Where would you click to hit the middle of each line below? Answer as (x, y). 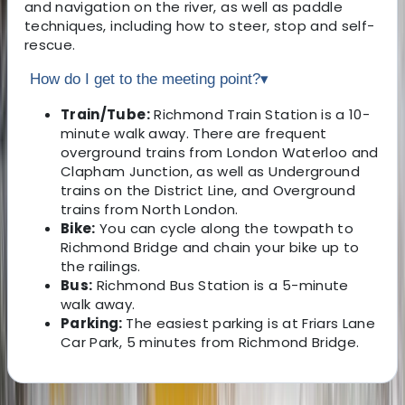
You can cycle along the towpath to (225, 228)
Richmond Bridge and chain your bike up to (210, 247)
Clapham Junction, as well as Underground (211, 171)
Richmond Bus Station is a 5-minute (221, 285)
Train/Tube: (105, 114)
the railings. (101, 266)
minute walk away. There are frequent (194, 133)
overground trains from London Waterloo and (220, 152)
